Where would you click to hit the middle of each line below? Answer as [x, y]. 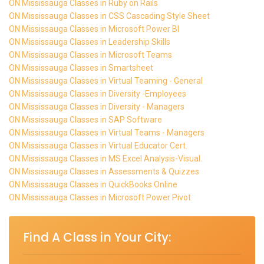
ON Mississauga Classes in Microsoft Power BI [94, 29]
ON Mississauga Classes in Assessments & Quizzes [104, 171]
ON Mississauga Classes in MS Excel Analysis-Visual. [105, 158]
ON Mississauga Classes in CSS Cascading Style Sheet [109, 16]
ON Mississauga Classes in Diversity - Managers [97, 106]
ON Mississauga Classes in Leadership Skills [90, 42]
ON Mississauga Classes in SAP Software [85, 119]
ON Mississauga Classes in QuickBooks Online [93, 184]
